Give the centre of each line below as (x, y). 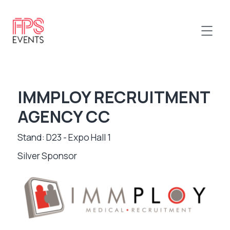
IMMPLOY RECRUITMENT (113, 97)
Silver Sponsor (47, 156)
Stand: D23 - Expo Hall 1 (64, 137)
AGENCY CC (64, 117)
